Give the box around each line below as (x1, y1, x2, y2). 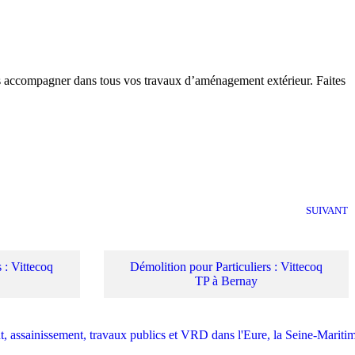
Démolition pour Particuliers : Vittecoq (129, 260, 323, 274)
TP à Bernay (194, 274, 258, 288)
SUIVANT (306, 205, 348, 217)
